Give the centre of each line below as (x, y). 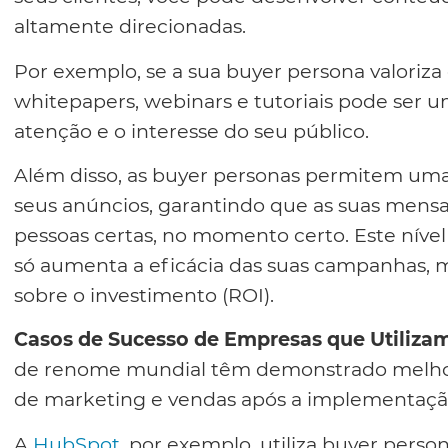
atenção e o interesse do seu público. (191, 130)
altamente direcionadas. (130, 26)
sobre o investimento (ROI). (144, 295)
